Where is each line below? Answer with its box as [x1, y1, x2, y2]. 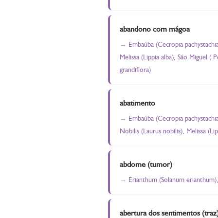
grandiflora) [120, 66, 151, 74]
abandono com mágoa [120, 24, 190, 34]
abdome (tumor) [120, 160, 172, 169]
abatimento [120, 98, 155, 108]
